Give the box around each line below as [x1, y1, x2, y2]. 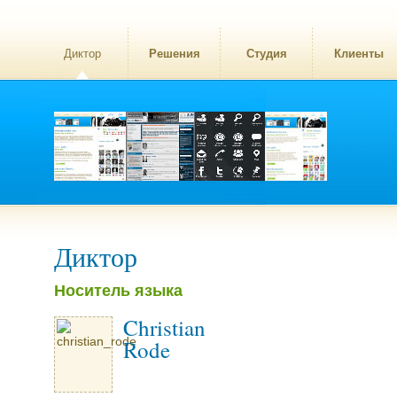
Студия [245, 47, 287, 60]
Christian [123, 313, 206, 342]
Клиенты [333, 47, 384, 60]
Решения [148, 47, 200, 60]
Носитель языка [54, 281, 183, 300]
